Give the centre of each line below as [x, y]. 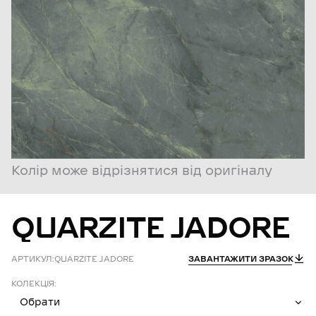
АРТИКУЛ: [33, 259]
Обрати [40, 302]
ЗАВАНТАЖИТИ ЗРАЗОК [241, 259]
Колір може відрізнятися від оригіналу [142, 171]
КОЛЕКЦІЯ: [34, 284]
